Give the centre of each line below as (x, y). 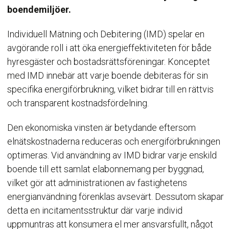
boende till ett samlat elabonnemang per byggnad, (106, 169)
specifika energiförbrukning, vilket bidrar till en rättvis (111, 89)
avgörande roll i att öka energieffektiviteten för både (110, 48)
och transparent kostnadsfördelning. (79, 103)
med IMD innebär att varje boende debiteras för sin (108, 75)
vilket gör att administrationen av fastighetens (97, 183)
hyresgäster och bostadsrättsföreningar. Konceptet (109, 62)
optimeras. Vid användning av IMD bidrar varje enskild (112, 155)
